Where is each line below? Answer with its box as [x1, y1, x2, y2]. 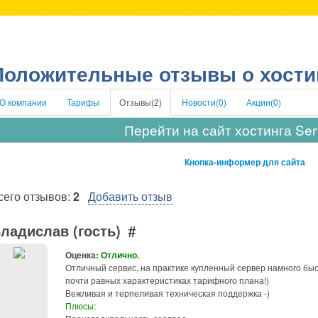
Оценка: [65, 248, 99, 261]
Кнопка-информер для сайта [184, 155, 305, 168]
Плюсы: [65, 300, 96, 312]
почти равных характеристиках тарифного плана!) [65, 274, 269, 286]
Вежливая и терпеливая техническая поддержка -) [65, 287, 270, 299]
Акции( [246, 96, 273, 108]
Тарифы [67, 96, 99, 108]
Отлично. [101, 248, 139, 261]
